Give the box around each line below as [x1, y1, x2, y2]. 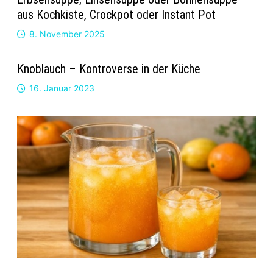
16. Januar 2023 [29, 83, 94, 94]
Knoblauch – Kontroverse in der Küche [16, 62, 200, 77]
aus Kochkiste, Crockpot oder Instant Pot [16, 7, 216, 23]
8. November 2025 [29, 29, 105, 40]
